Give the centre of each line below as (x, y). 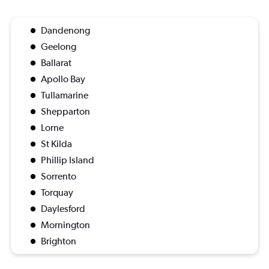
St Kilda (56, 144)
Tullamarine (65, 95)
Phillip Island (68, 160)
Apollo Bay (63, 79)
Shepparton (65, 111)
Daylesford (63, 208)
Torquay (57, 192)
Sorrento (59, 176)
